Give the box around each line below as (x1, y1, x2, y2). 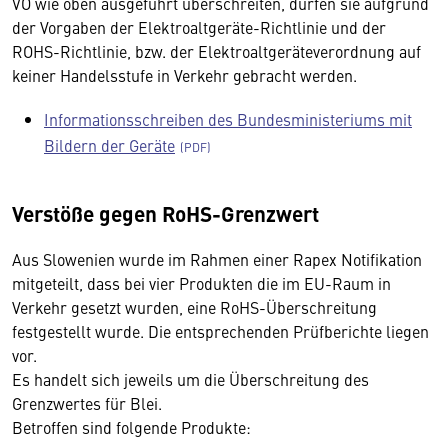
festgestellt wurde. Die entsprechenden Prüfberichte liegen (12, 320, 429, 342)
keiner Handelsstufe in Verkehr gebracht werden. (12, 64, 357, 86)
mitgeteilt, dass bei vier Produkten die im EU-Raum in (12, 272, 391, 294)
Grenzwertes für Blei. (12, 392, 166, 414)
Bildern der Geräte (44, 134, 175, 156)
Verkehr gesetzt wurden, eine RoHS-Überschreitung (12, 296, 377, 318)
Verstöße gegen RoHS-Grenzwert (12, 198, 319, 228)
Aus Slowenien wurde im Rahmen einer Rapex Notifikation (12, 248, 422, 270)
